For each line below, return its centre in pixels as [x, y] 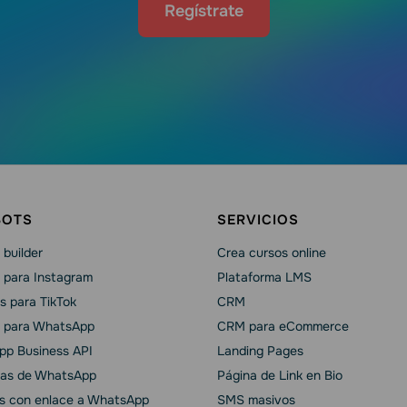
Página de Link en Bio [280, 375]
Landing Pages [260, 350]
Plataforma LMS [264, 277]
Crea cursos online [272, 252]
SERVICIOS [258, 219]
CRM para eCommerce [283, 326]
